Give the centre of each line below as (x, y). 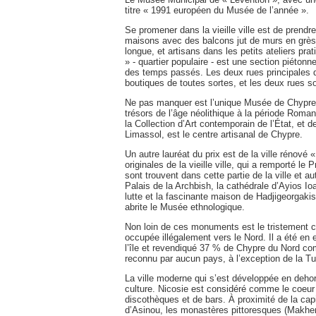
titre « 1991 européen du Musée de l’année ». (217, 10)
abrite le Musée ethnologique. (185, 207)
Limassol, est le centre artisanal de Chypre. (214, 134)
